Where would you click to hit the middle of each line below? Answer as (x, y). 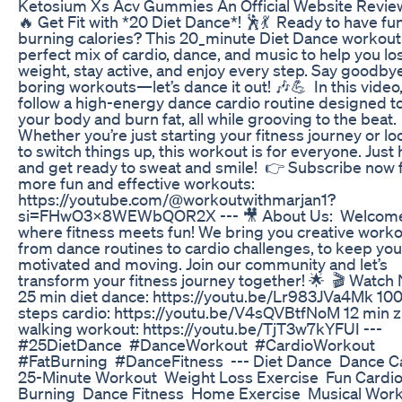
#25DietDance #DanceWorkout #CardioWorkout (198, 344)
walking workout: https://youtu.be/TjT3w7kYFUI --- (200, 328)
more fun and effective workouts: (136, 183)
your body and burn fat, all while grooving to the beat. (207, 118)
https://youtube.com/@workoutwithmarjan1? (177, 199)
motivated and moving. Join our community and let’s (203, 263)
